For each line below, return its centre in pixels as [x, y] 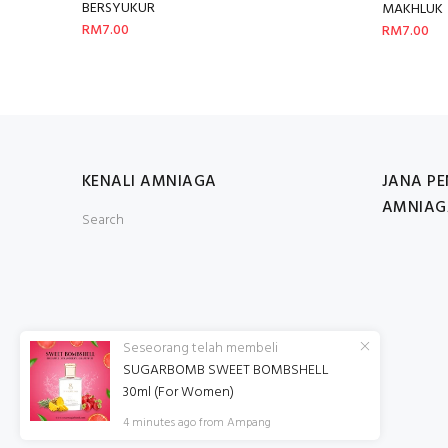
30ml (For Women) [178, 392]
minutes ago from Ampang [201, 423]
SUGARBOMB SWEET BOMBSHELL [226, 370]
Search [103, 220]
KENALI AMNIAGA [149, 181]
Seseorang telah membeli [200, 348]
